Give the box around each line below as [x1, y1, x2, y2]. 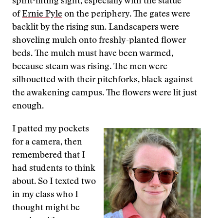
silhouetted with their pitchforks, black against [12, 76, 193, 85]
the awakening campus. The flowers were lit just [12, 89, 197, 98]
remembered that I [12, 151, 85, 160]
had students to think [12, 164, 95, 173]
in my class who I [12, 191, 78, 200]
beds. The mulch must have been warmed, [12, 50, 173, 58]
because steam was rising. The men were [12, 63, 167, 72]
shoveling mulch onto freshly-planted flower [12, 36, 186, 45]
